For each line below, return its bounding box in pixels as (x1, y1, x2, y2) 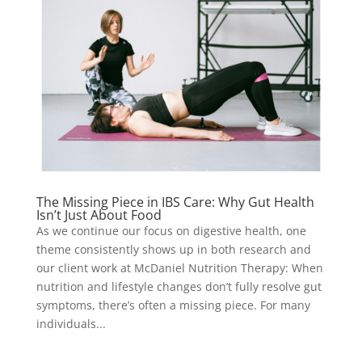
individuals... (36, 316, 106, 332)
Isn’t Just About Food (36, 206, 162, 225)
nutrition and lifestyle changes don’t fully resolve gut (36, 279, 322, 295)
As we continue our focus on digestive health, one (36, 223, 306, 239)
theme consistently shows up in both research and (36, 242, 311, 258)
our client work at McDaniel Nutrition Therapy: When (36, 260, 323, 276)
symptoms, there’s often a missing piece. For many (36, 297, 310, 314)
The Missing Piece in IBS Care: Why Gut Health (36, 193, 314, 212)
